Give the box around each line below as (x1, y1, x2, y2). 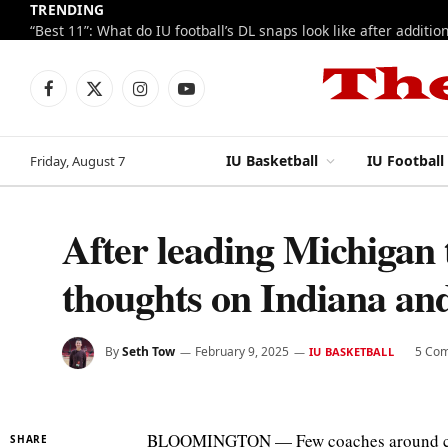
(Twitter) (93, 108, 148, 128)
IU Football (367, 151, 444, 170)
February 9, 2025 (195, 343, 289, 361)
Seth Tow (122, 343, 175, 361)
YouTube (185, 87, 242, 107)
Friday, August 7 (30, 151, 125, 170)
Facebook (47, 87, 109, 107)
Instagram (139, 87, 209, 107)
